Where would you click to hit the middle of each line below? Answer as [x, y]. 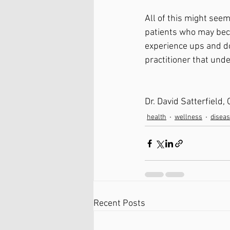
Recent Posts [119, 204]
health [157, 118]
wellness [188, 118]
